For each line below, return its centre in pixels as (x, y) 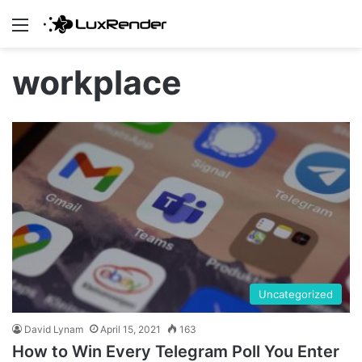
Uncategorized (296, 295)
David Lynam (54, 330)
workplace (97, 83)
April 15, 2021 (130, 330)
